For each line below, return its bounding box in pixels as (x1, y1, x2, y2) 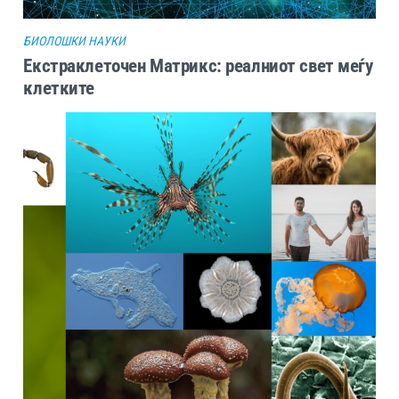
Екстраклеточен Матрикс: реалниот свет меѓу (23, 54, 373, 77)
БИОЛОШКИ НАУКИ (23, 34, 126, 49)
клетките (23, 77, 95, 100)
